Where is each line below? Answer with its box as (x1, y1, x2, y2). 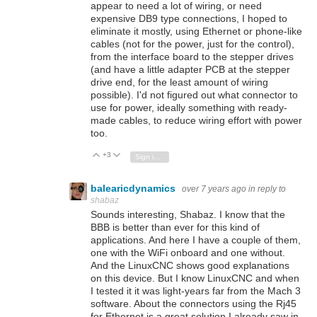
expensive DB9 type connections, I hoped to (91, 12, 287, 24)
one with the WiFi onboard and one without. (91, 247, 285, 259)
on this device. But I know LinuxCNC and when (91, 272, 299, 284)
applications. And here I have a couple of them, (91, 234, 301, 246)
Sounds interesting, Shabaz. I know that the (91, 209, 285, 221)
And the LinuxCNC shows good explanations (91, 260, 289, 272)
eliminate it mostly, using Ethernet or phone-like (91, 25, 302, 37)
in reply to (248, 183, 286, 194)
